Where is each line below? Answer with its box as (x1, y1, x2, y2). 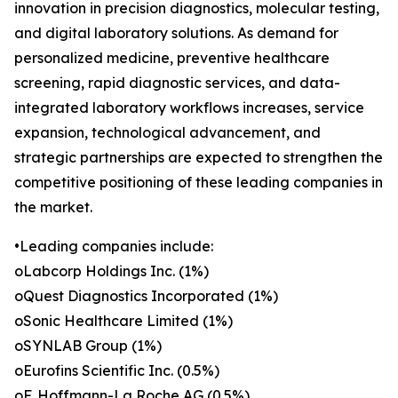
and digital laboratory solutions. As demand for (14, 24, 338, 43)
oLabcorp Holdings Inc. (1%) (14, 262, 209, 281)
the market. (14, 198, 92, 217)
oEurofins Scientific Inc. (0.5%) (14, 362, 219, 380)
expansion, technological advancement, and (14, 123, 321, 142)
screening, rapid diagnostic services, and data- (14, 74, 340, 92)
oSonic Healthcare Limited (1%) (14, 312, 233, 330)
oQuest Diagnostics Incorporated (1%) (14, 287, 278, 306)
